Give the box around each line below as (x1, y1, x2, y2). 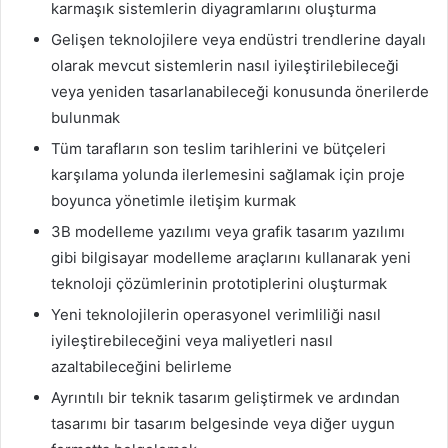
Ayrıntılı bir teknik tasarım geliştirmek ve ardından (51, 388, 400, 408)
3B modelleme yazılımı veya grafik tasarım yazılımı (51, 222, 405, 242)
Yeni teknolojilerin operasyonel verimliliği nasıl (51, 305, 381, 325)
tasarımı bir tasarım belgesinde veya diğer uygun (51, 414, 395, 434)
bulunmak (51, 108, 120, 128)
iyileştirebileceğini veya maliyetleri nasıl (51, 331, 333, 351)
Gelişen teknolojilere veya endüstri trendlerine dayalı (51, 30, 426, 50)
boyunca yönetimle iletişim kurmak (51, 191, 296, 211)
